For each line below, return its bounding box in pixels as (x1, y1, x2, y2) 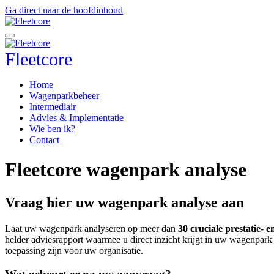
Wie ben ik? (29, 124, 75, 134)
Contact (29, 135, 59, 145)
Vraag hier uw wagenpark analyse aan (5, 194, 244, 210)
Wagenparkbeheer (29, 91, 99, 101)
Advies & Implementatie (29, 113, 124, 123)
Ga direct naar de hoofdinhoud (5, 5, 123, 15)
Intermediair (29, 102, 76, 112)
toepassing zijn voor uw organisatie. (5, 245, 143, 256)
